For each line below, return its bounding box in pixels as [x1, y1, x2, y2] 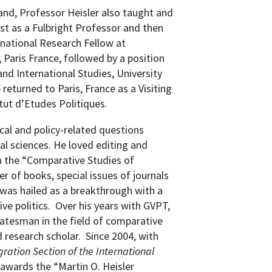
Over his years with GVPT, [55, 199, 171, 212]
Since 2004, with [86, 229, 159, 243]
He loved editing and [53, 138, 148, 152]
